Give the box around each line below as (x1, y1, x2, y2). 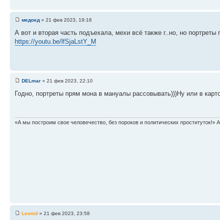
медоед (22, 17, 40, 23)
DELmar (22, 78, 41, 83)
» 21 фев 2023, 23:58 (38, 211, 90, 216)
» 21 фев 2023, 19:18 (40, 17, 92, 23)
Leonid (22, 211, 38, 216)
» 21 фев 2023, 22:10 (41, 78, 93, 83)
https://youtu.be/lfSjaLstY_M (15, 38, 96, 45)
